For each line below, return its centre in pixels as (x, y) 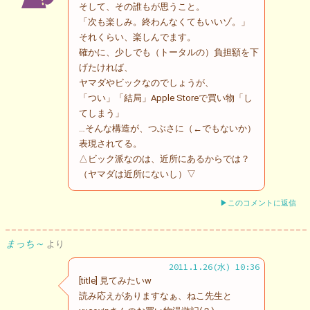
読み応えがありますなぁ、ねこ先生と (155, 295)
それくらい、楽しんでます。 (137, 37)
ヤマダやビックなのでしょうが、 (146, 82)
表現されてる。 (110, 143)
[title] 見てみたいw (115, 280)
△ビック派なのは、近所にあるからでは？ (164, 158)
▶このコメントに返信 (258, 203)
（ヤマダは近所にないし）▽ (137, 174)
